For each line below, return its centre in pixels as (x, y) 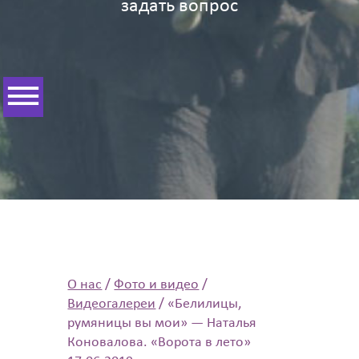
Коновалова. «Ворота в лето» (159, 342)
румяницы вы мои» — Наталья (162, 323)
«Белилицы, (205, 304)
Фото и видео (157, 284)
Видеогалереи (112, 304)
